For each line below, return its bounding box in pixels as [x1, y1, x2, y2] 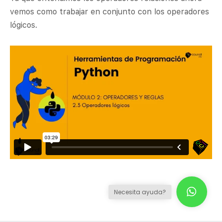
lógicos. [10, 20, 37, 30]
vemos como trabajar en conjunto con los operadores [10, 7, 209, 16]
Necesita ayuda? [113, 187, 166, 196]
